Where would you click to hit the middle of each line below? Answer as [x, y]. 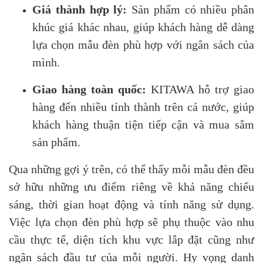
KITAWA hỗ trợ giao [200, 89]
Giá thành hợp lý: [80, 9]
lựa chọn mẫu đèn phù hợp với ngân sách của [143, 44]
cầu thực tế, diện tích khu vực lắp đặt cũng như [131, 239]
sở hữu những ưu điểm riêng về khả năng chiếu [131, 186]
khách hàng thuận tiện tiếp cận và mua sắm [143, 124]
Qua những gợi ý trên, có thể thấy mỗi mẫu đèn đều [131, 169]
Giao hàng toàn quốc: [89, 89]
